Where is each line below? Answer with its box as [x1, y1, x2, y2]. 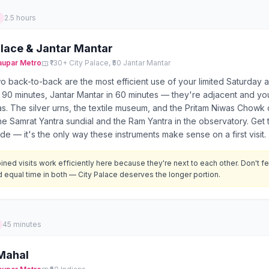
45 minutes [2, 220, 41, 229]
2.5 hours [4, 13, 36, 22]
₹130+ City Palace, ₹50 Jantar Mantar [50, 58, 171, 67]
